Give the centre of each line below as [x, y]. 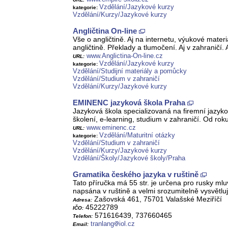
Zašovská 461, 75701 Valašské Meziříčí [157, 199]
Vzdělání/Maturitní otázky [137, 135]
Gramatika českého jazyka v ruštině [136, 175]
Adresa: [82, 200]
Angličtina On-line [105, 31]
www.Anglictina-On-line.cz [125, 56]
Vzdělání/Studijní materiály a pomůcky [130, 71]
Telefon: [83, 216]
